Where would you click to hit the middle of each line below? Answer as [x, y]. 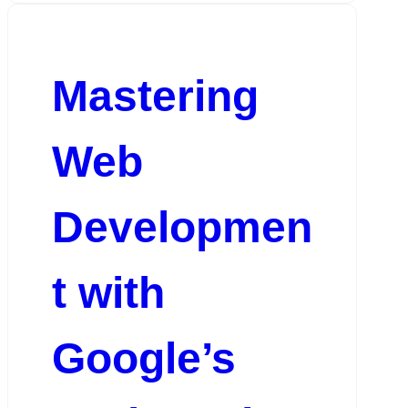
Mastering [155, 96]
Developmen [182, 227]
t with [108, 292]
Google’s [143, 358]
